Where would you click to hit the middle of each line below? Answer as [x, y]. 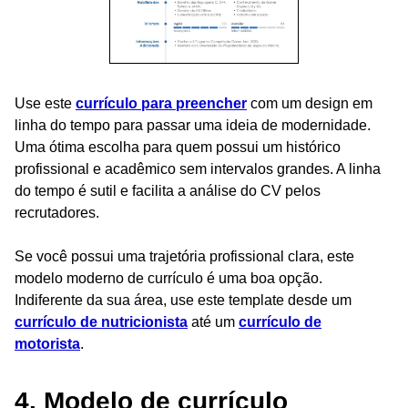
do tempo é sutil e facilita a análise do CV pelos [168, 190]
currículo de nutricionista [101, 321]
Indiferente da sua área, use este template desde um [183, 300]
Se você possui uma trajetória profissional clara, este [184, 256]
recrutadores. [57, 212]
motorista [47, 343]
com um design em [310, 103]
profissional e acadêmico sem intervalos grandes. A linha [198, 168]
